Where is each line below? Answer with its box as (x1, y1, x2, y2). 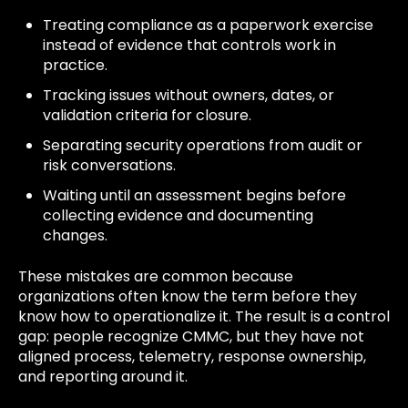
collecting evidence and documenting (43, 205, 314, 227)
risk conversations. (43, 155, 177, 177)
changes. (43, 225, 108, 247)
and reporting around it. (18, 365, 188, 387)
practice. (43, 54, 108, 76)
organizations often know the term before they (18, 285, 357, 307)
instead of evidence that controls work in (43, 34, 337, 56)
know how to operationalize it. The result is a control (18, 305, 390, 327)
